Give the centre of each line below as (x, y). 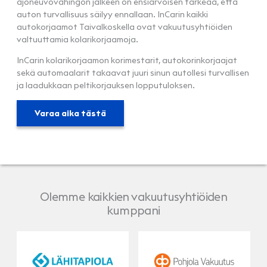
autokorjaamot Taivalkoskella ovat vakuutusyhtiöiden (125, 27)
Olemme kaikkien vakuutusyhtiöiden (133, 196)
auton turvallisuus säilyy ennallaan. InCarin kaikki (112, 14)
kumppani (133, 210)
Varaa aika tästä (70, 113)
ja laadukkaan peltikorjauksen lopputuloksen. (106, 85)
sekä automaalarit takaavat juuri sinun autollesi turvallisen (133, 72)
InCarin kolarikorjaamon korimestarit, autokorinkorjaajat (127, 60)
